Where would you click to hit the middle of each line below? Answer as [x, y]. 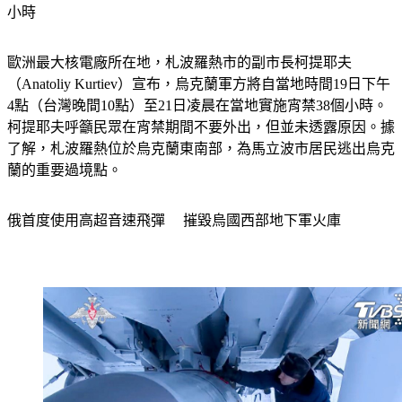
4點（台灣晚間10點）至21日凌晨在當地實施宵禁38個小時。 [197, 105]
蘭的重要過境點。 [65, 170]
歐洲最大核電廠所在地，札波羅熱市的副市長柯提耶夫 [179, 62]
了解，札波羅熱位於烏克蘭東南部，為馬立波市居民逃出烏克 [201, 148]
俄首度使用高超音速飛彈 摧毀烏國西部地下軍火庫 [174, 220]
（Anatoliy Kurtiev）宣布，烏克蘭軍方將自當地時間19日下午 [199, 83]
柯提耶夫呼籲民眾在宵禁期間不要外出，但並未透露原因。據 [201, 127]
